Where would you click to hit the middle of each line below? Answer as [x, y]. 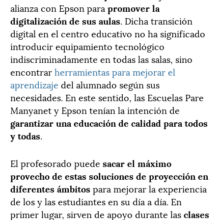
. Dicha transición [156, 21]
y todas [25, 136]
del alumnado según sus [109, 84]
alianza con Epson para [58, 8]
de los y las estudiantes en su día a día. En [96, 201]
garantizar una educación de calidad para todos [109, 123]
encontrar [32, 72]
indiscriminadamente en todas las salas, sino [101, 59]
